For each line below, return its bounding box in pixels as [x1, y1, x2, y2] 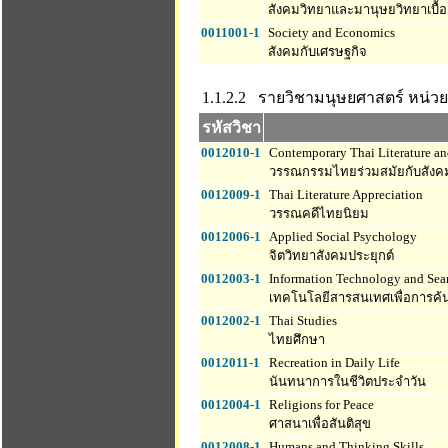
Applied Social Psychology [266, 229, 417, 244]
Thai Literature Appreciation [266, 187, 423, 202]
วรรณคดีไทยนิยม [266, 206, 369, 221]
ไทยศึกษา [266, 332, 325, 347]
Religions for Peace [266, 397, 374, 412]
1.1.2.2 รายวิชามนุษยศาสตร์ [202, 89, 404, 106]
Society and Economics [265, 25, 395, 40]
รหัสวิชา [201, 119, 261, 136]
